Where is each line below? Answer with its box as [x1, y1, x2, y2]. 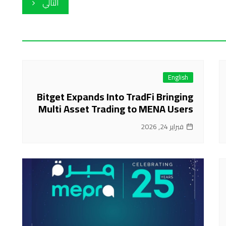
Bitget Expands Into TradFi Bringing [37, 87, 193, 106]
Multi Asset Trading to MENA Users [38, 99, 193, 118]
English [168, 71, 188, 83]
